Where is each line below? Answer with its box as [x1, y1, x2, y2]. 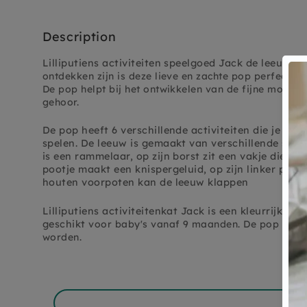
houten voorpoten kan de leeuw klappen [42, 176, 249, 189]
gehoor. [42, 95, 82, 108]
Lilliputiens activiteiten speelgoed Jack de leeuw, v [42, 56, 302, 69]
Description [42, 28, 116, 45]
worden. [42, 230, 82, 243]
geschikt [42, 217, 89, 230]
